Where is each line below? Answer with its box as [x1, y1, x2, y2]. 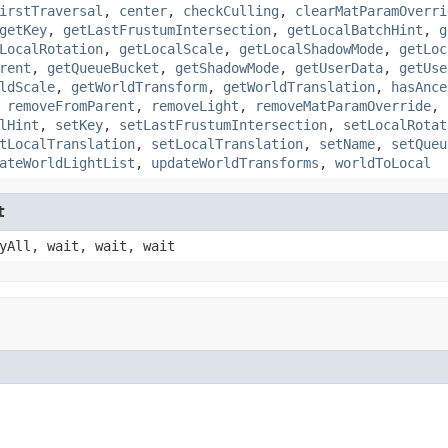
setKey [55, 116, 103, 133]
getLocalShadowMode [239, 40, 383, 57]
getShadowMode [175, 59, 279, 76]
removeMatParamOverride [255, 97, 431, 114]
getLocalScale [119, 40, 223, 57]
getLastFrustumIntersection [63, 21, 271, 38]
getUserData [295, 59, 383, 76]
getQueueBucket [47, 59, 159, 76]
